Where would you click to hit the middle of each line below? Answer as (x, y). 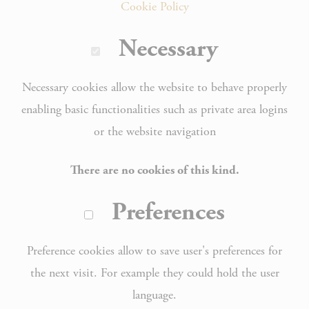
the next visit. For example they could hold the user (154, 273)
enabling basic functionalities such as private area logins (154, 109)
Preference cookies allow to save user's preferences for (154, 251)
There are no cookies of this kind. (154, 170)
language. (154, 295)
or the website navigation (154, 131)
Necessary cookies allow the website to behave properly (154, 87)
